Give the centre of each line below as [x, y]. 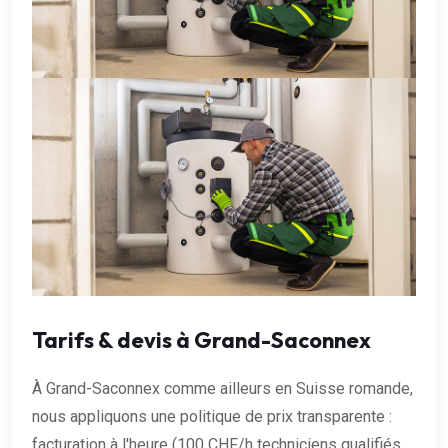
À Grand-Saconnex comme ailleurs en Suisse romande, [222, 388]
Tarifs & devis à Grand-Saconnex [201, 339]
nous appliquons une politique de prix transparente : [212, 416]
